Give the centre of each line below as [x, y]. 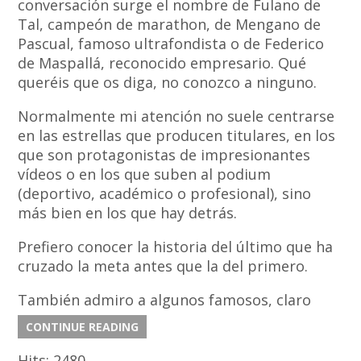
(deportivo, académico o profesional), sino [165, 194]
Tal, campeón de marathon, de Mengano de [170, 25]
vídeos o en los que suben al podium [145, 174]
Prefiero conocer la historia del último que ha [176, 247]
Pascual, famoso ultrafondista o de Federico [171, 44]
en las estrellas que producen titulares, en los [177, 136]
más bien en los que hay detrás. [128, 213]
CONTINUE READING [83, 327]
